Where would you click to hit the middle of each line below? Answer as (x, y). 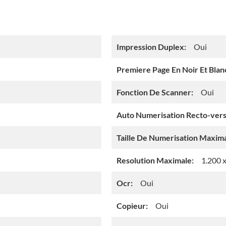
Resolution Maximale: (155, 160)
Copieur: (132, 206)
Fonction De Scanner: (155, 92)
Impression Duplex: (151, 47)
